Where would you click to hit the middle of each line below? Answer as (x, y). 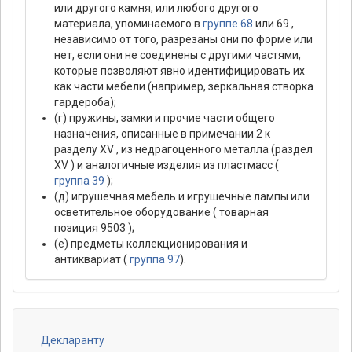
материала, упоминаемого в (128, 24)
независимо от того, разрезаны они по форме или (183, 40)
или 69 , (273, 24)
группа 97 (155, 260)
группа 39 (79, 181)
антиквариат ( (92, 260)
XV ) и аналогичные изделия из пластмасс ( (167, 165)
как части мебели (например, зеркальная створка (184, 87)
